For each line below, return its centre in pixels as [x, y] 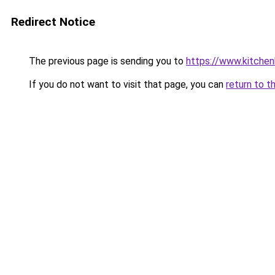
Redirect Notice [53, 22]
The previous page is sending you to [106, 61]
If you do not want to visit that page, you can [126, 84]
